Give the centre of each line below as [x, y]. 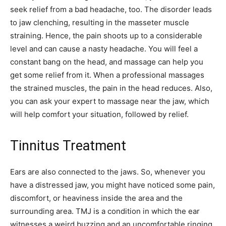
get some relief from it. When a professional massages [107, 75]
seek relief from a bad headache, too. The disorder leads [111, 9]
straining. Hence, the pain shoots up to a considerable [106, 35]
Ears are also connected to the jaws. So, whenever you [108, 172]
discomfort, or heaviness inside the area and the [96, 198]
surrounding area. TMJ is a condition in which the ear [105, 211]
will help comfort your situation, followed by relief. [99, 114]
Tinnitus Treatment [68, 146]
